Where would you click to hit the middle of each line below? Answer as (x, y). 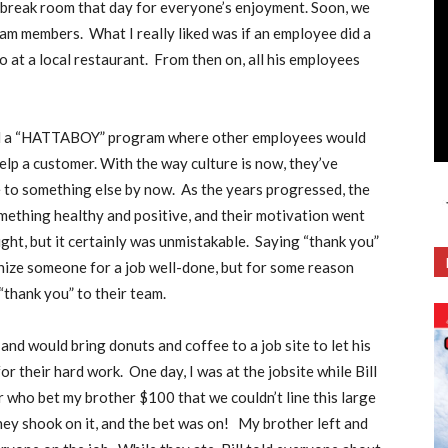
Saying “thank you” (317, 241)
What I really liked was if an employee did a (230, 33)
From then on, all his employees (257, 59)
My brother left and (303, 423)
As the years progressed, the (275, 189)
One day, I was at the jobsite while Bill (253, 371)
